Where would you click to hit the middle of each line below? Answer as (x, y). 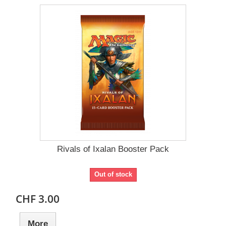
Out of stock (113, 175)
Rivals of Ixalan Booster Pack (113, 149)
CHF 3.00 (38, 199)
